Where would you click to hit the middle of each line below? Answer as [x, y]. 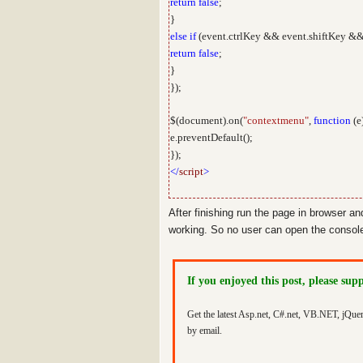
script [191, 171]
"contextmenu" [276, 120]
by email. [205, 331]
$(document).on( [207, 120]
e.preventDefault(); [211, 137]
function [332, 120]
